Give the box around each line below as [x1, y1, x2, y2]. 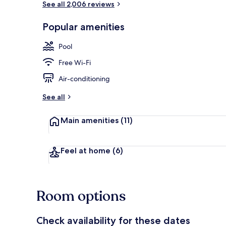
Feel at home [61, 145, 112, 155]
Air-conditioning [59, 74, 110, 83]
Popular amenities [42, 20, 125, 33]
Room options [36, 186, 126, 206]
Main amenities [61, 115, 121, 125]
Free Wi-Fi [59, 58, 91, 67]
